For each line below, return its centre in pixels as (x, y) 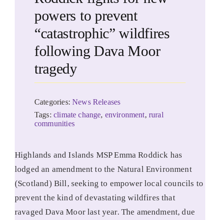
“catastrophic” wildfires (102, 33)
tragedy (57, 69)
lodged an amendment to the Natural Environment (103, 169)
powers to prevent (86, 16)
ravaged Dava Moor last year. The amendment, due (105, 212)
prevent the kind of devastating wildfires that (95, 198)
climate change (77, 115)
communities (54, 124)
